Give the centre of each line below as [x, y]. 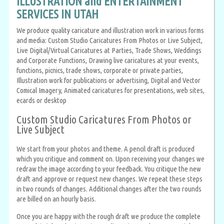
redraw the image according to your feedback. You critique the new [109, 168]
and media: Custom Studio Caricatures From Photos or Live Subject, [109, 40]
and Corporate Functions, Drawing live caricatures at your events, [108, 60]
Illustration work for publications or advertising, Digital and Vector [108, 80]
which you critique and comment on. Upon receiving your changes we [110, 158]
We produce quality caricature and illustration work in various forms [110, 30]
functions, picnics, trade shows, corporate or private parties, [100, 70]
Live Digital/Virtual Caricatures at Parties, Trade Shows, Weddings [109, 50]
